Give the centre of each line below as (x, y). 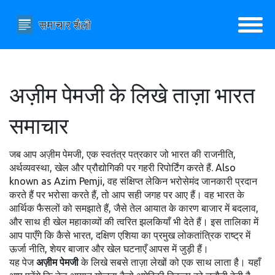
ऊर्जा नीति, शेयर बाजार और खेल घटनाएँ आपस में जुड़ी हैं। (109, 249)
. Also (223, 168)
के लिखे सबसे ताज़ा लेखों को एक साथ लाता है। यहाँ (170, 262)
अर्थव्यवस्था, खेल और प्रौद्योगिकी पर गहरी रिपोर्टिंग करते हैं (110, 168)
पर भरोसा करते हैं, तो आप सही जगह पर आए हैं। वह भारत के (139, 195)
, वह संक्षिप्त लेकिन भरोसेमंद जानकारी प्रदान (180, 181)
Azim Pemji (78, 181)
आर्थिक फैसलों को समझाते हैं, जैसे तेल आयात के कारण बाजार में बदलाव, (134, 208)
